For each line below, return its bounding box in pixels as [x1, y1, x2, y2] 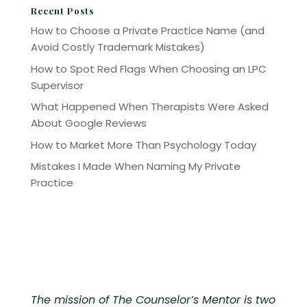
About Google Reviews [30, 116, 147, 130]
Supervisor [30, 77, 84, 93]
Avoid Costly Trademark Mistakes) [30, 40, 205, 54]
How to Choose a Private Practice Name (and [30, 23, 265, 38]
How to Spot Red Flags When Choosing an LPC [30, 61, 267, 76]
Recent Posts [30, 5, 94, 16]
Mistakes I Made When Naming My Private [30, 159, 241, 173]
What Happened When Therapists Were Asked [30, 99, 269, 114]
